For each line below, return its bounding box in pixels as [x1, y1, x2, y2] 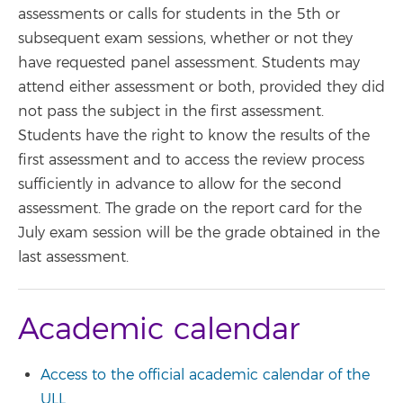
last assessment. [18, 247, 129, 266]
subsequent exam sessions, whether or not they [18, 29, 353, 48]
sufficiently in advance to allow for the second [18, 175, 342, 193]
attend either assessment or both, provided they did [18, 77, 385, 96]
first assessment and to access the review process [18, 150, 364, 169]
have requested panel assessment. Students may [18, 53, 360, 72]
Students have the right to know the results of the [18, 126, 370, 145]
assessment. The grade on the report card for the [18, 199, 362, 218]
